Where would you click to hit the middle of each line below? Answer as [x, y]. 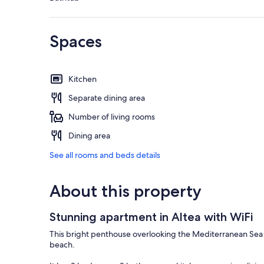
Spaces [76, 42]
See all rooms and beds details [105, 155]
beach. [62, 245]
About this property [126, 191]
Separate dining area [107, 98]
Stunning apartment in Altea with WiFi [151, 217]
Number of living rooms [112, 117]
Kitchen [82, 79]
